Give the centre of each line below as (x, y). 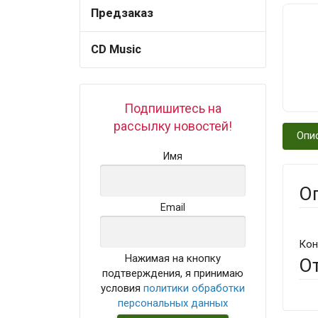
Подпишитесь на (173, 109)
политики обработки (194, 288)
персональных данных (173, 303)
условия (122, 288)
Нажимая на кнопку (173, 258)
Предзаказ (122, 13)
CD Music (116, 49)
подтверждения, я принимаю (173, 273)
